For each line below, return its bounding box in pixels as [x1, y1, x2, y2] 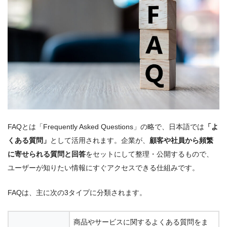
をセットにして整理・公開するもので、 [86, 150, 213, 159]
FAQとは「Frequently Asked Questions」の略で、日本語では [8, 123, 204, 131]
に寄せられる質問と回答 [8, 150, 86, 159]
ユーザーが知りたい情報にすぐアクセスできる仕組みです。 [8, 164, 199, 172]
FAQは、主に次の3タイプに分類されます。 [8, 188, 146, 197]
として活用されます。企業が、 [50, 136, 149, 145]
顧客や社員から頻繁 [149, 136, 213, 145]
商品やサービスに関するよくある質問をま [73, 217, 208, 226]
